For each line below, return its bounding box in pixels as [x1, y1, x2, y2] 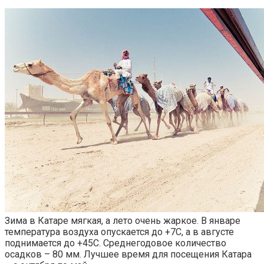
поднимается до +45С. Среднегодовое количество [5, 237, 226, 249]
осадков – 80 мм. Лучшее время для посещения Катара [5, 249, 252, 260]
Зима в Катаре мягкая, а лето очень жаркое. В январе [5, 215, 240, 227]
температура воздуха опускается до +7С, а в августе [5, 226, 234, 238]
